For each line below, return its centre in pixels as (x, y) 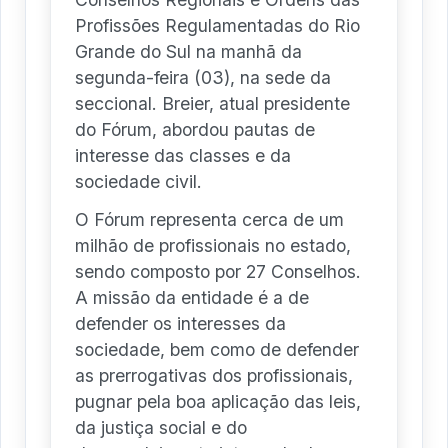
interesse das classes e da (183, 156)
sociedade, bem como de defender (217, 350)
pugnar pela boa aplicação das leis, (218, 402)
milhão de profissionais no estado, (213, 246)
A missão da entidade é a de (192, 298)
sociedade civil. (138, 182)
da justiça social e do (161, 428)
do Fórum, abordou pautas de (195, 130)
